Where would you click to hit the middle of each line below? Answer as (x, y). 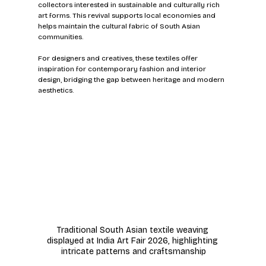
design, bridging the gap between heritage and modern (132, 79)
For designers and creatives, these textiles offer (118, 58)
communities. (60, 37)
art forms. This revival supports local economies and (127, 15)
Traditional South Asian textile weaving (134, 230)
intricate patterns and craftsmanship (134, 252)
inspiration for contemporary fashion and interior (123, 69)
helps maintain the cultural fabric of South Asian (120, 26)
